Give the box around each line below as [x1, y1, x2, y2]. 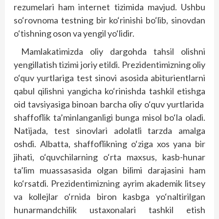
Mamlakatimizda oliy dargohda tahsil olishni [21, 46, 205, 57]
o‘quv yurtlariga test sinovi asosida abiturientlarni [14, 72, 205, 83]
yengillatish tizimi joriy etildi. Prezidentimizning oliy [14, 59, 205, 70]
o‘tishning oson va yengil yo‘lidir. [14, 28, 134, 39]
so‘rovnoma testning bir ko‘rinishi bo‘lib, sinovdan [14, 15, 205, 25]
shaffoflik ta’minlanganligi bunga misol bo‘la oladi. [14, 112, 205, 123]
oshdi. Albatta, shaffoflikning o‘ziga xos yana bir [14, 138, 205, 149]
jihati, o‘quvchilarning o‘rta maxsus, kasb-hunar [14, 152, 205, 162]
